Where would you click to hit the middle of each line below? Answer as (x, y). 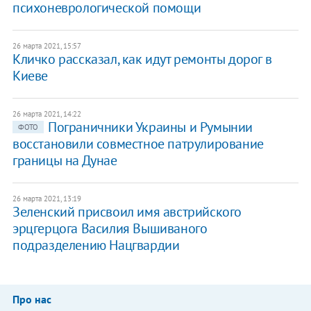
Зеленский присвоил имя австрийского (127, 212)
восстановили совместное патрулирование (138, 144)
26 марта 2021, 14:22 (47, 114)
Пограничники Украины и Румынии (150, 127)
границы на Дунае (65, 161)
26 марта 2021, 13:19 (47, 199)
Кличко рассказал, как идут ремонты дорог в (142, 59)
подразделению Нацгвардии (96, 245)
